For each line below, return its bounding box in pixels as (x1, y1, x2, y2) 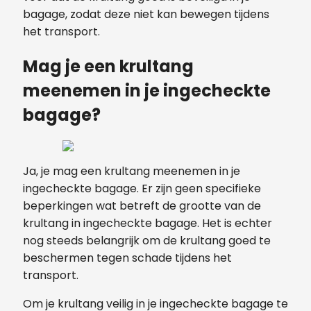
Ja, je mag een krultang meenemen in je (23, 163, 240, 180)
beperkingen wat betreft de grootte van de (23, 198, 261, 215)
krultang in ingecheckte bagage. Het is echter (23, 215, 272, 232)
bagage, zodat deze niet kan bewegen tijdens (23, 6, 269, 22)
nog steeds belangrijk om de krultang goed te (23, 233, 271, 249)
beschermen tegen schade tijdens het (23, 250, 232, 267)
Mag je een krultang (23, 54, 194, 78)
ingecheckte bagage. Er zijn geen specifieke (23, 180, 261, 197)
